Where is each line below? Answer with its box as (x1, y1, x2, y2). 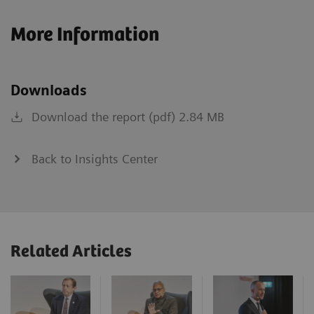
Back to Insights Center (32, 151, 158, 166)
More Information (11, 23, 159, 46)
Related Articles (11, 242, 132, 261)
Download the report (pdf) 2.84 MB (32, 109, 224, 124)
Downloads (11, 81, 87, 99)
